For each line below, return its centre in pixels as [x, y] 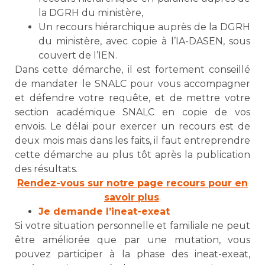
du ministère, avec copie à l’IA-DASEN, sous [144, 41]
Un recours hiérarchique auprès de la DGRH [144, 27]
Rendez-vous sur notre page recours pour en [132, 183]
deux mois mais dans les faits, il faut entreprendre [132, 141]
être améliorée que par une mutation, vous [132, 240]
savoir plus [132, 198]
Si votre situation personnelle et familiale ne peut [132, 226]
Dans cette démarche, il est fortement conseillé [132, 70]
